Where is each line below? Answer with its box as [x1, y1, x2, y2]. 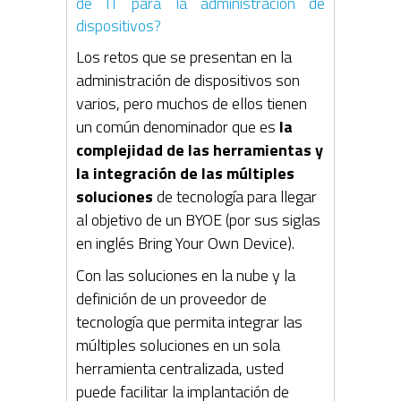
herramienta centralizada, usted [76, 355, 284, 380]
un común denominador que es [76, 114, 279, 139]
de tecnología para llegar [153, 183, 317, 209]
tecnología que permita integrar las [76, 309, 303, 334]
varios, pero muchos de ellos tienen [76, 90, 307, 115]
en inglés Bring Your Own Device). [76, 230, 294, 255]
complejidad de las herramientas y [76, 137, 323, 162]
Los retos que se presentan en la [76, 44, 292, 69]
